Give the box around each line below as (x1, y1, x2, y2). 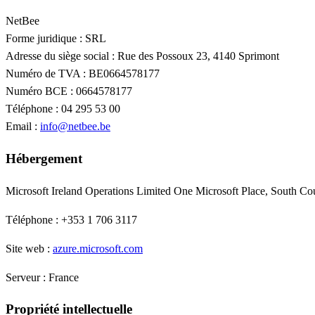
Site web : (6, 242, 53, 255)
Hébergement (6, 151, 82, 167)
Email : (6, 120, 40, 133)
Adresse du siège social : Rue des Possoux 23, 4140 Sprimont (6, 50, 279, 63)
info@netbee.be (40, 120, 110, 133)
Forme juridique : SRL (6, 32, 106, 45)
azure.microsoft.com (53, 242, 143, 255)
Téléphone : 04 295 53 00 (6, 103, 120, 115)
